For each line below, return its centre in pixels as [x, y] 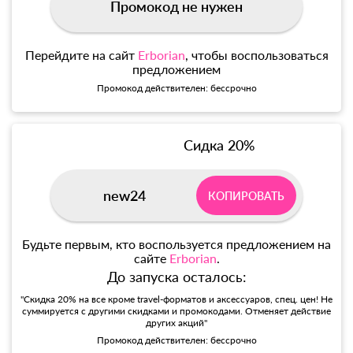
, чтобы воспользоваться [256, 55]
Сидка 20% [219, 145]
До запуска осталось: [176, 277]
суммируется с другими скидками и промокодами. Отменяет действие [176, 311]
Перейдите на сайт [81, 55]
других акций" [176, 323]
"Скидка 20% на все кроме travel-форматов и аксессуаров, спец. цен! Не [176, 299]
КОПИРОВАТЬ [246, 195]
